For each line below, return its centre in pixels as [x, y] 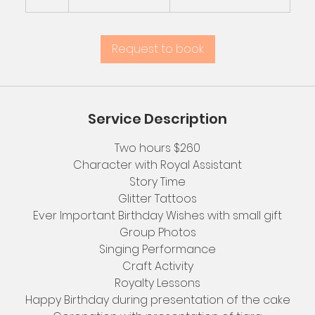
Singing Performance [157, 249]
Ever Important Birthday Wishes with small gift [157, 216]
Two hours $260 [157, 148]
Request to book [157, 49]
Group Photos [157, 232]
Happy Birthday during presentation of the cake [157, 300]
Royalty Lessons [157, 283]
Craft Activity [157, 266]
